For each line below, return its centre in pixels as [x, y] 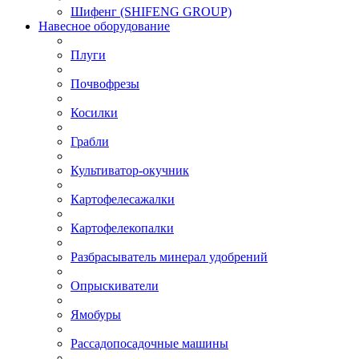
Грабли [90, 141]
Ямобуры [96, 314]
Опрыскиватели [115, 285]
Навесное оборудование [104, 26]
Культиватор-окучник [130, 170]
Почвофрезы [105, 83]
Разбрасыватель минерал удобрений [169, 256]
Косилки [94, 112]
